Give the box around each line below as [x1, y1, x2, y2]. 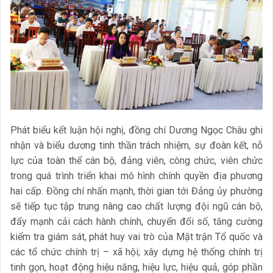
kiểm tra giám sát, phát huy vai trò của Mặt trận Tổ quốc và [10, 230, 263, 243]
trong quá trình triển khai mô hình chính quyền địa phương [10, 169, 263, 182]
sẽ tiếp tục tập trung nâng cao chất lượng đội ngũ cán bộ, [10, 200, 263, 212]
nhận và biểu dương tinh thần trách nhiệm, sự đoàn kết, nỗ [10, 139, 263, 151]
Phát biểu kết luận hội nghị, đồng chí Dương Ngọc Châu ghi [10, 124, 263, 136]
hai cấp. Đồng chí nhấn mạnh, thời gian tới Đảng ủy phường [10, 185, 263, 197]
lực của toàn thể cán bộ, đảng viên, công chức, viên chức [10, 154, 263, 166]
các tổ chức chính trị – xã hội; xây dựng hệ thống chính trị [10, 246, 263, 258]
